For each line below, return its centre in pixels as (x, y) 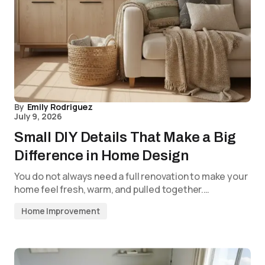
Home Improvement (61, 211)
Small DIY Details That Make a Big (125, 138)
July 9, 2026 (38, 117)
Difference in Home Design (101, 156)
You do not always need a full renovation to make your (131, 177)
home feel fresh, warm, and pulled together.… (112, 190)
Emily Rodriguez (60, 107)
